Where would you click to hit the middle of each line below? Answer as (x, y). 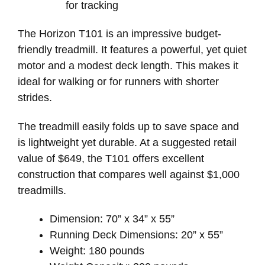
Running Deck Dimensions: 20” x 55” (136, 235)
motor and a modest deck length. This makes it (128, 66)
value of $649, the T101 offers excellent (111, 158)
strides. (36, 98)
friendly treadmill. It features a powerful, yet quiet (132, 50)
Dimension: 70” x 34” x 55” (112, 219)
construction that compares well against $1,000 (129, 174)
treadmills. (43, 190)
